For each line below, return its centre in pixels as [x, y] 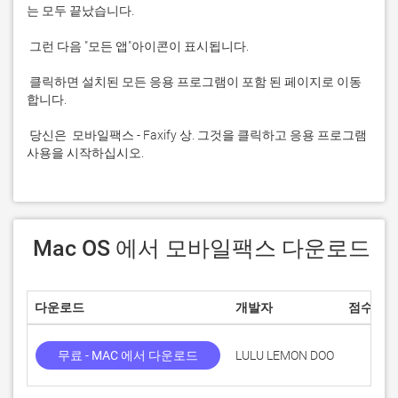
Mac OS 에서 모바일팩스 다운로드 [202, 248]
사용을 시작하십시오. [85, 153]
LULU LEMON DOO [285, 355]
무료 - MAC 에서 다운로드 [128, 355]
